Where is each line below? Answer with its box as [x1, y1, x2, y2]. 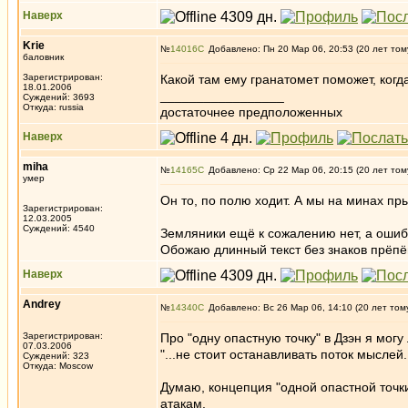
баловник [23, 52, 64, 62]
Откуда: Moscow [23, 361, 93, 371]
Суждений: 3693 [23, 92, 95, 102]
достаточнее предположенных [160, 105, 342, 119]
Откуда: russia [23, 102, 84, 112]
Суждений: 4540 [23, 223, 95, 233]
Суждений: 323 [23, 351, 89, 361]
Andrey [23, 298, 61, 311]
